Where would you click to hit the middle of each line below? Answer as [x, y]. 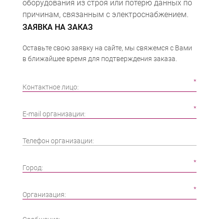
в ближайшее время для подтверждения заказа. [99, 59]
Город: [33, 168]
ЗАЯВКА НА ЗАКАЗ [57, 27]
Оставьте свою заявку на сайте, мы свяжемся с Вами [107, 48]
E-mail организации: [54, 114]
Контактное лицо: [50, 87]
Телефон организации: [58, 141]
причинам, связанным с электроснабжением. [105, 14]
